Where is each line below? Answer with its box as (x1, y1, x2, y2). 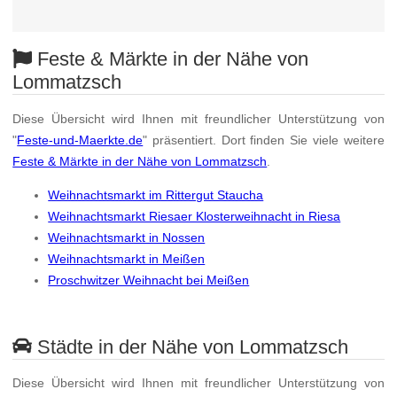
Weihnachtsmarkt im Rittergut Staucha (48, 188, 264, 203)
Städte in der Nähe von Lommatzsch (32, 335, 349, 358)
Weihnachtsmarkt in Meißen (48, 252, 206, 267)
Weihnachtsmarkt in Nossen (48, 230, 206, 245)
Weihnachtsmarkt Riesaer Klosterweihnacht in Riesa (48, 209, 341, 224)
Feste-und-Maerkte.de (17, 132, 144, 147)
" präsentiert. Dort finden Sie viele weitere (143, 132, 385, 147)
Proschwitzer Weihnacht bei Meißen (48, 273, 250, 288)
